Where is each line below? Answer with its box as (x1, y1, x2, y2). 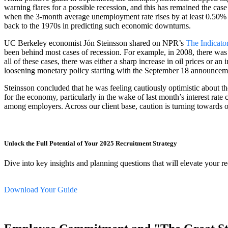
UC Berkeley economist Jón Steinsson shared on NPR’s (4, 39, 186, 48)
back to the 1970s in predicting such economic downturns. (4, 21, 191, 31)
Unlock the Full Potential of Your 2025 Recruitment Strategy (4, 139, 177, 148)
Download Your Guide (4, 185, 77, 194)
